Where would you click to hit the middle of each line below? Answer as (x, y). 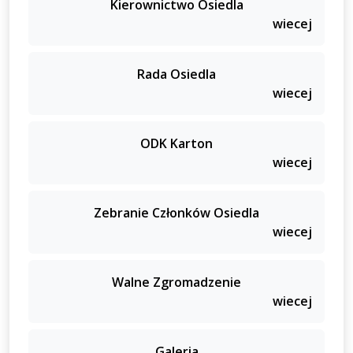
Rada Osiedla (176, 74)
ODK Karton (176, 143)
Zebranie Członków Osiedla (176, 212)
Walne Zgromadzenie (176, 282)
